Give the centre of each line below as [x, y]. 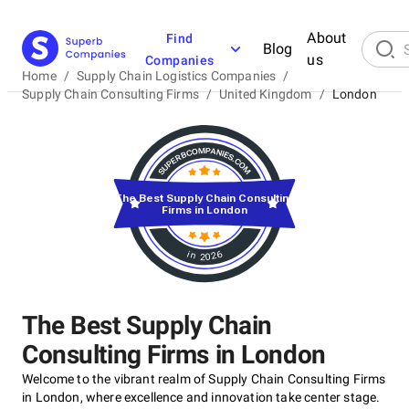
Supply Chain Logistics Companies [176, 76]
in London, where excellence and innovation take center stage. [201, 397]
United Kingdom [266, 94]
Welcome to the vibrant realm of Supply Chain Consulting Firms [204, 379]
